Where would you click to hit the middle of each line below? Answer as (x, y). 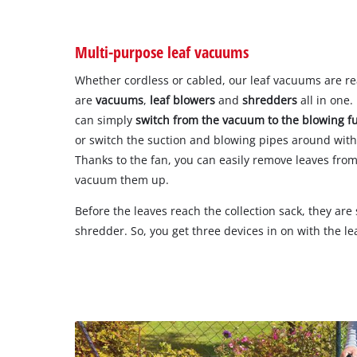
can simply (106, 120)
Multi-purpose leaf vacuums (162, 52)
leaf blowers (183, 100)
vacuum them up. (122, 179)
